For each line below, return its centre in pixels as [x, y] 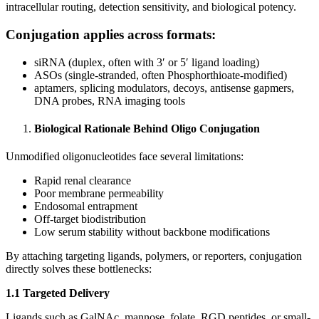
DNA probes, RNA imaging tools [110, 100]
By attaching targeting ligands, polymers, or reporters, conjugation [154, 256]
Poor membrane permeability [99, 194]
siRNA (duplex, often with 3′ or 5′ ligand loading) [147, 62]
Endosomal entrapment [86, 206]
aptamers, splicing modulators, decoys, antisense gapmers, [164, 88]
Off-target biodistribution [90, 219]
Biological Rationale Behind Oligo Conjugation [147, 128]
